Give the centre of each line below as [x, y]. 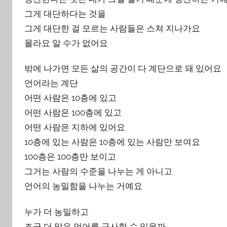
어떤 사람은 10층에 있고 [70, 98]
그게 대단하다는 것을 [65, 14]
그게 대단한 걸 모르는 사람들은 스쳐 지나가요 [112, 29]
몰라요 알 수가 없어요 [66, 43]
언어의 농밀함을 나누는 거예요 [83, 186]
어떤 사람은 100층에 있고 [73, 113]
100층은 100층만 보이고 [70, 157]
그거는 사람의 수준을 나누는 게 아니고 [98, 172]
